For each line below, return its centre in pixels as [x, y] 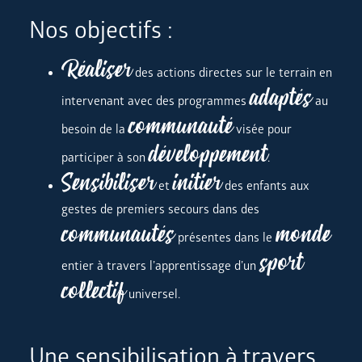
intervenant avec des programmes [155, 101]
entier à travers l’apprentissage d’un [160, 266]
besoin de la [95, 129]
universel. [152, 294]
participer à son [105, 158]
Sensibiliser [108, 181]
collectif [93, 290]
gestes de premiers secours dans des [160, 209]
